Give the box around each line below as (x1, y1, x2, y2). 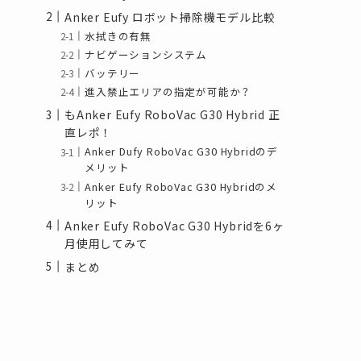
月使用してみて (64, 234, 148, 251)
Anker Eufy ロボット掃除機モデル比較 (64, 8, 276, 25)
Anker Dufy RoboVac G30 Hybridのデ (85, 143, 278, 160)
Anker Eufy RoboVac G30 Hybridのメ (85, 178, 277, 194)
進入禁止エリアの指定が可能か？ (85, 84, 252, 100)
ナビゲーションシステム (85, 46, 207, 62)
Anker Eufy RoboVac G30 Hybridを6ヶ (64, 217, 284, 234)
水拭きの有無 (85, 27, 151, 44)
